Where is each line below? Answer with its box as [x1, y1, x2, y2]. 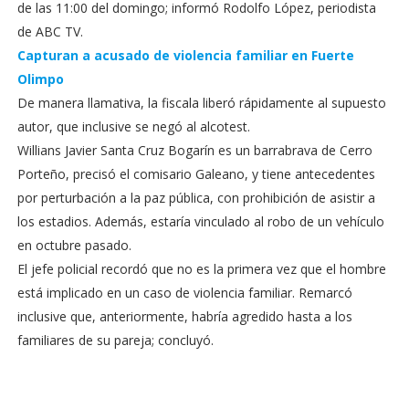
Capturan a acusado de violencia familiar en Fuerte [16, 46, 354, 64]
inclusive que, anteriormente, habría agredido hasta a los [16, 307, 352, 325]
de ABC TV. [16, 22, 83, 40]
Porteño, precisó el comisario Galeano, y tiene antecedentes [16, 164, 375, 183]
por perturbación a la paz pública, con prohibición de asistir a [16, 188, 375, 206]
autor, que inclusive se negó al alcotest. [16, 117, 250, 135]
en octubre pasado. [16, 236, 131, 254]
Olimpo [16, 69, 64, 88]
